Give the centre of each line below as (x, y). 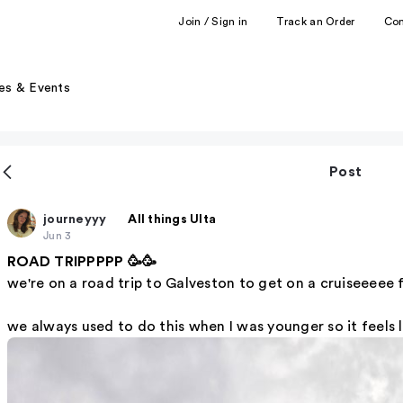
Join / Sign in (213, 21)
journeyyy (75, 219)
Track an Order (316, 21)
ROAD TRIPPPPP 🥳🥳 (82, 262)
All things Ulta (172, 219)
